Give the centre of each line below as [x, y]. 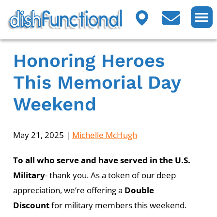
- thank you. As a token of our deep [110, 175]
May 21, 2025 [38, 135]
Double [139, 190]
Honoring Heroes [89, 61]
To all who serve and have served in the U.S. [101, 160]
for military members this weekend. [118, 205]
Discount [31, 205]
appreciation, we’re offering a [69, 190]
